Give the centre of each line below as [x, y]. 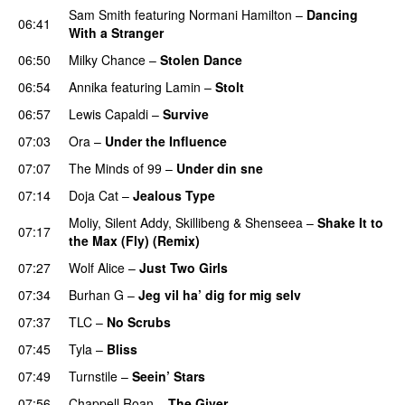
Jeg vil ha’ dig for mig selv [220, 294]
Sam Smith [100, 14]
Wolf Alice [97, 267]
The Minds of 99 [115, 168]
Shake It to [350, 222]
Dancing [332, 14]
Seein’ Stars [169, 376]
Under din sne [220, 168]
